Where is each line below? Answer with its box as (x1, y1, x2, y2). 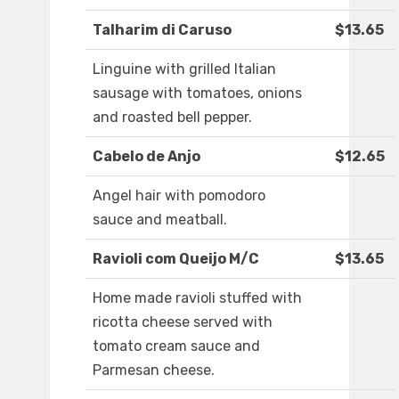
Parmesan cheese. (93, 362, 215, 379)
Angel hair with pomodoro (93, 187, 265, 205)
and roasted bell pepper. (93, 109, 252, 126)
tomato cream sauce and (93, 338, 260, 355)
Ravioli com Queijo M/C (93, 250, 259, 268)
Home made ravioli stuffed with (93, 289, 302, 307)
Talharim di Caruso (93, 21, 232, 39)
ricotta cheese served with (93, 313, 273, 331)
